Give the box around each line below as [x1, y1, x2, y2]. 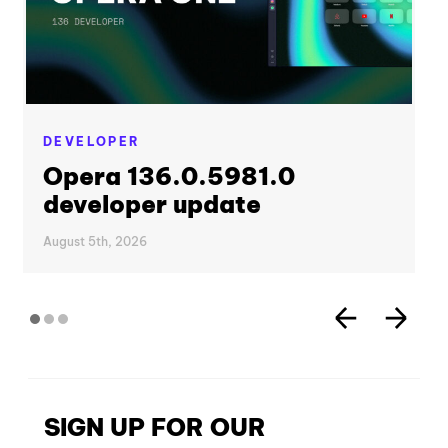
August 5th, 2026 [43, 233, 147, 249]
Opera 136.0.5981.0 [43, 161, 295, 192]
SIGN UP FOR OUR [44, 411, 266, 442]
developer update [43, 189, 261, 220]
